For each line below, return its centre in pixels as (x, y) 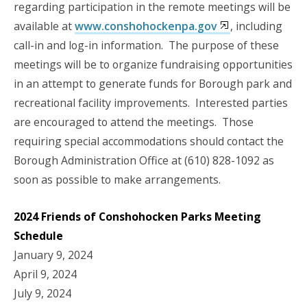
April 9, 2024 (45, 274)
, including (256, 26)
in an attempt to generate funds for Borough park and (153, 84)
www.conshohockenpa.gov (146, 26)
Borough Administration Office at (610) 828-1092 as (144, 161)
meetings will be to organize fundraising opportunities (153, 65)
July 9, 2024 (42, 293)
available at (44, 26)
